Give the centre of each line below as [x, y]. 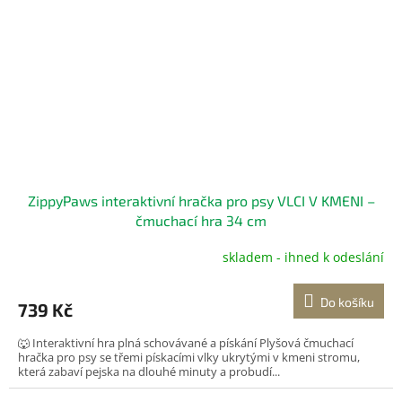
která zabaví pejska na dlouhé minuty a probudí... [149, 371]
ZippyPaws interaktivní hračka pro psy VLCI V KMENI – [201, 200]
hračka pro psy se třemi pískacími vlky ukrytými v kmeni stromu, [189, 357]
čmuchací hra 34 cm [201, 220]
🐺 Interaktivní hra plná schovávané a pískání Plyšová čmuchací [186, 342]
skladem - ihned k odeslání [303, 258]
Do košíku [347, 301]
